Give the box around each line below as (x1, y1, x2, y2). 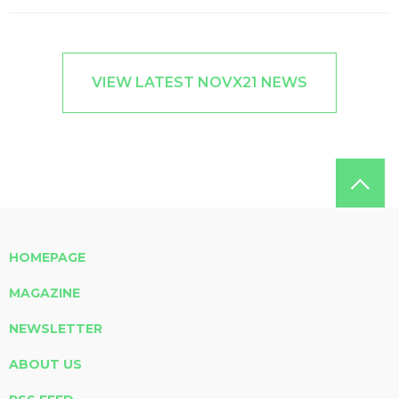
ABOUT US (9, 356, 82, 373)
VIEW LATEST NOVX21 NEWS (92, 74, 307, 92)
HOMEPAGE (9, 249, 85, 266)
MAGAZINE (9, 285, 80, 302)
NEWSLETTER (9, 321, 102, 338)
